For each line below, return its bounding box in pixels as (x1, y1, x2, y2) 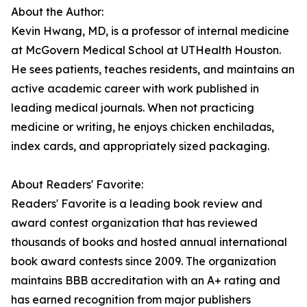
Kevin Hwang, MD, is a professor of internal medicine (11, 24, 289, 38)
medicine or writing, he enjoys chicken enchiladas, (11, 120, 274, 134)
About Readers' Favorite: (11, 177, 143, 192)
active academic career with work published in (11, 82, 259, 96)
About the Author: (11, 5, 103, 19)
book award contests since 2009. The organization (11, 254, 276, 269)
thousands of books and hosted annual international (11, 235, 287, 249)
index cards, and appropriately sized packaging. (11, 139, 269, 153)
